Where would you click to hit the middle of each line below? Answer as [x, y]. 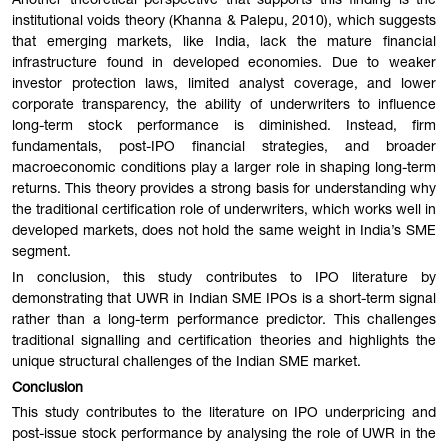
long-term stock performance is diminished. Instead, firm [224, 127]
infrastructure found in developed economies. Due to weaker [224, 64]
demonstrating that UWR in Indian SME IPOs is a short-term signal [224, 299]
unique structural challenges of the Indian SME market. [186, 362]
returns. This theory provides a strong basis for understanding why [224, 190]
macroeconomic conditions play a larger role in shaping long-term [224, 169]
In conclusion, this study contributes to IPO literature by [224, 278]
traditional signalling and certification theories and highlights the [224, 341]
